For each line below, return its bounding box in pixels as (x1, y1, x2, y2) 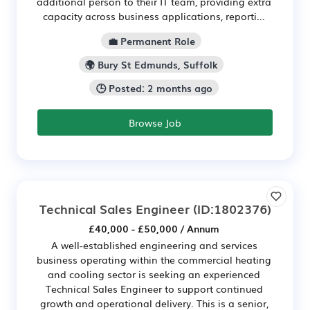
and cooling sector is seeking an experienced (48, 267, 260, 282)
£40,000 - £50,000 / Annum (89, 221, 219, 236)
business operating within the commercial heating (37, 253, 271, 267)
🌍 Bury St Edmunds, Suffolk (85, 57, 217, 71)
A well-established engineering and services (51, 238, 257, 253)
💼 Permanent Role (107, 34, 195, 48)
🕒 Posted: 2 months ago (95, 80, 212, 95)
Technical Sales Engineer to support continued (45, 282, 263, 296)
